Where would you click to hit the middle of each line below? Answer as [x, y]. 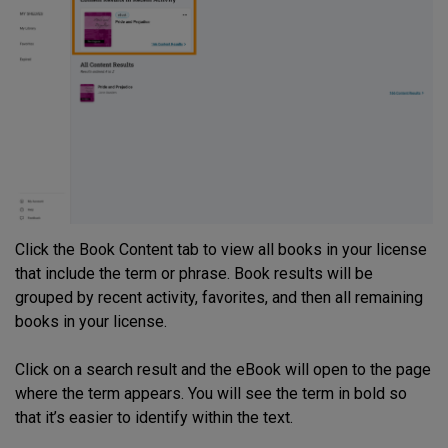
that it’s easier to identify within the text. [154, 418]
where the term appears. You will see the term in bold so [211, 394]
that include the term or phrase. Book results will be [194, 274]
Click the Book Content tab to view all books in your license [221, 250]
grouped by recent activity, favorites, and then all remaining [219, 298]
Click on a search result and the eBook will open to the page [223, 370]
